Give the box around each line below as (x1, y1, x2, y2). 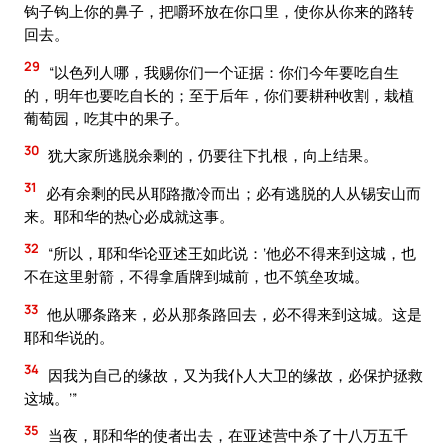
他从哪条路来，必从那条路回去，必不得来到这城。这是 (44, 303, 422, 324)
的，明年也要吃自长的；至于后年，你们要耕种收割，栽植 (24, 84, 414, 105)
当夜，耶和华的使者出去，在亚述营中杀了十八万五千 (45, 425, 408, 446)
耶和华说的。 (24, 326, 114, 347)
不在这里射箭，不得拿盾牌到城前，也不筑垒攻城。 (24, 266, 369, 287)
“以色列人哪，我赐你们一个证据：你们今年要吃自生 (46, 61, 399, 82)
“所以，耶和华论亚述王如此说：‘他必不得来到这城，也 (45, 243, 416, 264)
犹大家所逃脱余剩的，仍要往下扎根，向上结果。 (45, 145, 378, 166)
